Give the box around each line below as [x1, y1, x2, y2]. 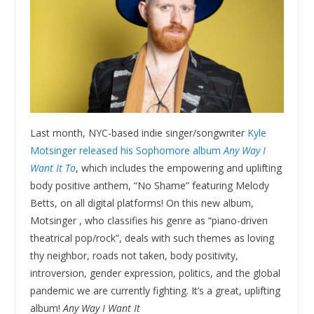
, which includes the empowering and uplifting [75, 161, 282, 175]
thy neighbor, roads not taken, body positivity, [29, 248, 238, 262]
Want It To [29, 161, 76, 175]
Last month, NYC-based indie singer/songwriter [29, 125, 247, 139]
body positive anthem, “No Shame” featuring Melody [29, 178, 269, 192]
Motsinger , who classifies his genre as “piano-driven [29, 213, 268, 227]
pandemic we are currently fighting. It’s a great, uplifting [29, 283, 280, 297]
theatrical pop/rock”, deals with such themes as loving [29, 231, 274, 245]
